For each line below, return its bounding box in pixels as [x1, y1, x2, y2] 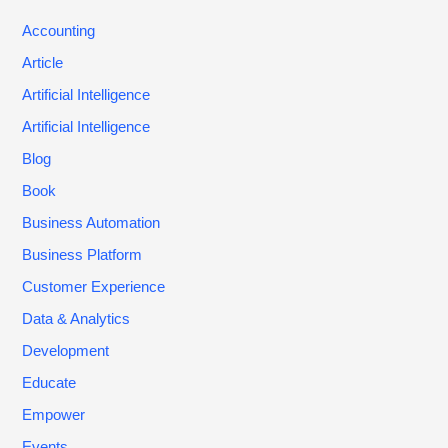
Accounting [22, 23, 96, 40]
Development [22, 342, 110, 359]
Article [22, 55, 64, 72]
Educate [22, 374, 77, 391]
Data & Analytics [22, 310, 131, 327]
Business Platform [22, 247, 143, 264]
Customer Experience [22, 278, 166, 295]
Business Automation [22, 215, 161, 232]
